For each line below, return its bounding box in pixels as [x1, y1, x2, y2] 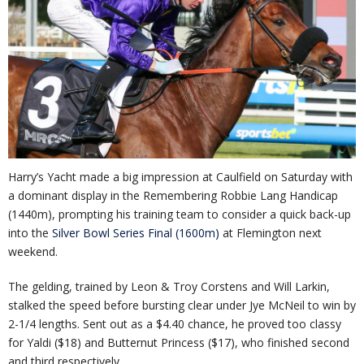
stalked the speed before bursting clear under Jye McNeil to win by [8, 297, 356, 314]
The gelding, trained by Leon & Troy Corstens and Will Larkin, [8, 279, 330, 295]
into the [8, 225, 52, 241]
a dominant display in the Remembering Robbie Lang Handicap [8, 188, 338, 204]
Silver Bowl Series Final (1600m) [52, 225, 219, 241]
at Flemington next [219, 225, 322, 241]
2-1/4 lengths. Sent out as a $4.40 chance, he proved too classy [8, 316, 341, 332]
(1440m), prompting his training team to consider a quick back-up [8, 206, 351, 223]
